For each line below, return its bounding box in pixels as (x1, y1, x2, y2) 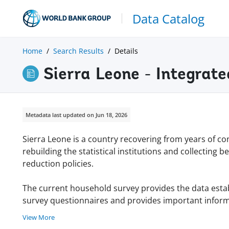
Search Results (53, 45, 104, 56)
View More (22, 212, 55, 222)
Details (114, 45, 138, 56)
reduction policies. (22, 157, 94, 169)
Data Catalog (132, 10, 204, 27)
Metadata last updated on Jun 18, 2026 (26, 111, 127, 119)
